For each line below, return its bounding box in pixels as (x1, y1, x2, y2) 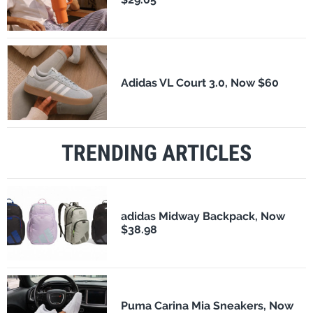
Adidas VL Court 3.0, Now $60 (120, 75, 279, 89)
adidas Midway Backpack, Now (120, 210, 285, 224)
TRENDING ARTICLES (61, 139, 252, 166)
